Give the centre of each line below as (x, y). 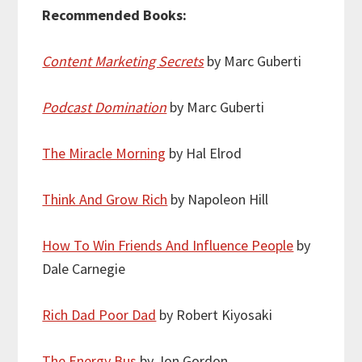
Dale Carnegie (84, 269)
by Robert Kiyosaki (215, 315)
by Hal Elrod (204, 154)
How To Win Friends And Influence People (168, 246)
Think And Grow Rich (105, 200)
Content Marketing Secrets (123, 61)
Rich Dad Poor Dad (99, 315)
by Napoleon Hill (218, 200)
